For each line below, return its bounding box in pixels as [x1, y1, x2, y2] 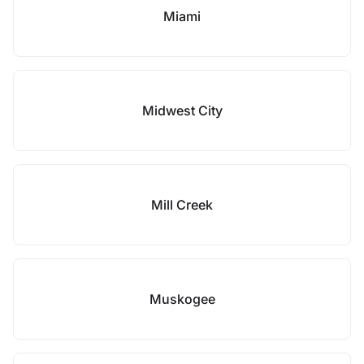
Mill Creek [151, 197, 213, 213]
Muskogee [149, 291, 215, 307]
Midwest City [141, 102, 223, 119]
